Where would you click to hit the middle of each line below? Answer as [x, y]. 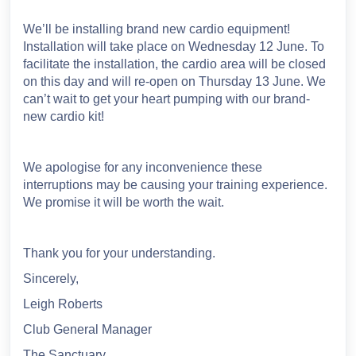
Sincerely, [51, 279]
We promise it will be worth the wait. [124, 202]
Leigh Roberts [63, 304]
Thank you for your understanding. [121, 253]
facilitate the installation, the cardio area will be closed [174, 64]
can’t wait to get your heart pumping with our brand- [166, 99]
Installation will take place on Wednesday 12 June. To [174, 46]
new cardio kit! [64, 116]
